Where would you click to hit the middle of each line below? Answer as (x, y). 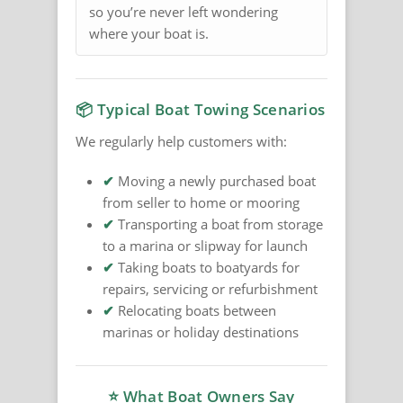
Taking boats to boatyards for (207, 268)
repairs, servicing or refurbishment (210, 289)
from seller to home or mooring (201, 203)
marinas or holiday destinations (201, 332)
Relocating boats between (195, 311)
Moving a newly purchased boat (215, 181)
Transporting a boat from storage (219, 224)
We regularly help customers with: (181, 142)
